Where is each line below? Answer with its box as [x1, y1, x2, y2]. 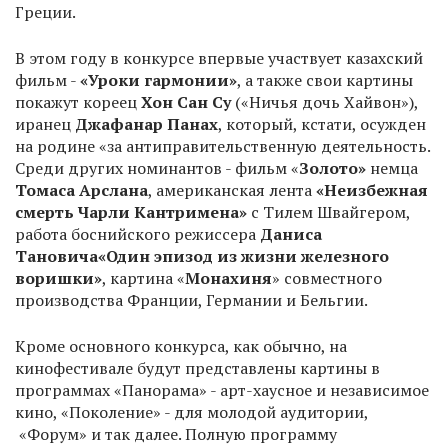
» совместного [272, 267, 382, 289]
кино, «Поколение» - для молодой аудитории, [15, 401, 368, 423]
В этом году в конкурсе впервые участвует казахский [15, 47, 423, 69]
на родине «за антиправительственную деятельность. [15, 135, 430, 157]
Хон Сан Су [141, 91, 231, 113]
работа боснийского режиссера [15, 223, 260, 245]
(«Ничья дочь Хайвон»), [231, 91, 418, 113]
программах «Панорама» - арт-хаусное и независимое [15, 379, 429, 401]
